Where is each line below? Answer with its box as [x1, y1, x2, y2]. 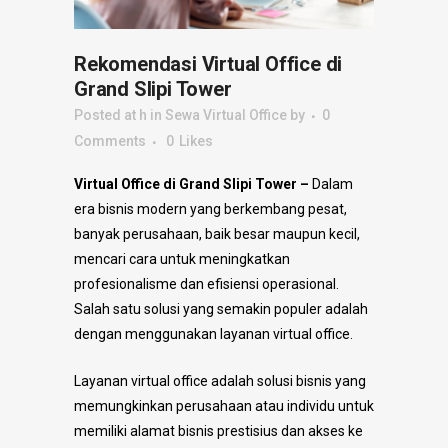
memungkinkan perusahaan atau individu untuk [74, 398, 374, 415]
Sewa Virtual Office [165, 107, 287, 124]
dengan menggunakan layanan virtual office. [74, 326, 353, 343]
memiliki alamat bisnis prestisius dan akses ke [74, 423, 363, 440]
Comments [74, 133, 146, 150]
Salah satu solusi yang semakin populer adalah [74, 301, 368, 318]
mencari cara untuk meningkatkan [74, 251, 290, 268]
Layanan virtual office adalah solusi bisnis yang [74, 373, 366, 390]
